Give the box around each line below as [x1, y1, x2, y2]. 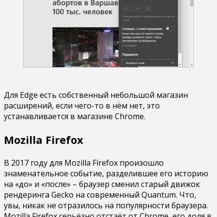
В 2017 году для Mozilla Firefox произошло [4, 157, 164, 168]
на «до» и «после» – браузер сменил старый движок [4, 178, 200, 189]
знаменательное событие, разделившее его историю [4, 168, 208, 179]
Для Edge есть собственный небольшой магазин [4, 89, 188, 100]
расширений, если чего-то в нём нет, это [4, 100, 160, 111]
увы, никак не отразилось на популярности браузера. [4, 200, 208, 211]
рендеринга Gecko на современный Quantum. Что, [4, 189, 196, 200]
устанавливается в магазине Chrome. [4, 110, 145, 122]
